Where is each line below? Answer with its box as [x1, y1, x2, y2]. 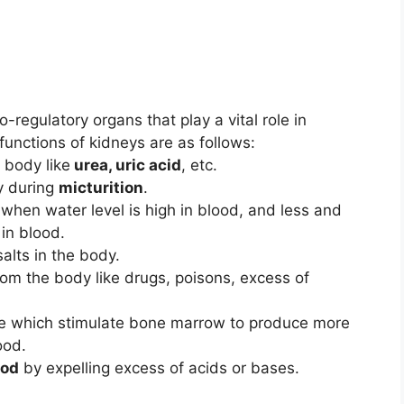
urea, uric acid [70, 156, 181, 175]
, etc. [181, 156, 217, 175]
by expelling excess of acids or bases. [19, 359, 299, 378]
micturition [59, 179, 143, 197]
